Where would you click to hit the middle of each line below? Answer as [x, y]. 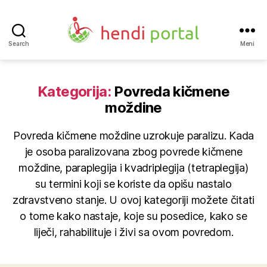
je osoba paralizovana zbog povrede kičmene [133, 152]
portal [148, 62]
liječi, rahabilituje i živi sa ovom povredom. [133, 232]
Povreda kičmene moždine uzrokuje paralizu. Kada [133, 136]
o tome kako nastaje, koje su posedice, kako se [133, 216]
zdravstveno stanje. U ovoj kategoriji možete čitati [133, 200]
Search [19, 43]
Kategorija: [74, 91]
